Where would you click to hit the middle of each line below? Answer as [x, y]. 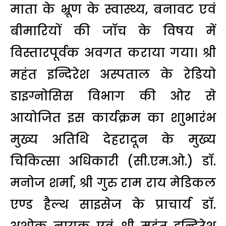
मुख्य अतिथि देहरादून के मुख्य [113, 139]
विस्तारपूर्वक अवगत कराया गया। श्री [113, 53]
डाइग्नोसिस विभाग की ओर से [113, 96]
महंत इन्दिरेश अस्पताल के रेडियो [113, 74]
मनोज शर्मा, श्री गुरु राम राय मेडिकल [113, 183]
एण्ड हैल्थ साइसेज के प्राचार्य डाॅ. [113, 205]
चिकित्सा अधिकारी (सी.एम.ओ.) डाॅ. [113, 161]
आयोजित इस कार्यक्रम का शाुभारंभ [113, 118]
